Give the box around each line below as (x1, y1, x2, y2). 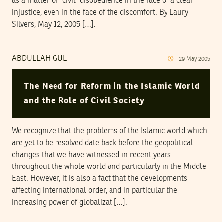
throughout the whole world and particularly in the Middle (12, 163, 206, 171)
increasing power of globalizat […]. (12, 198, 127, 207)
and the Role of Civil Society (24, 96, 145, 105)
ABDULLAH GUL (12, 55, 67, 63)
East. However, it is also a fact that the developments (12, 174, 187, 183)
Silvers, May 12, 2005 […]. (12, 21, 96, 29)
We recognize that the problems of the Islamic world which (12, 127, 207, 135)
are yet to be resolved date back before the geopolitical (12, 139, 193, 147)
